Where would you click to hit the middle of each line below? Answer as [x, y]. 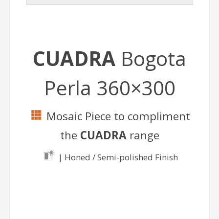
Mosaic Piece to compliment [117, 116]
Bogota [153, 58]
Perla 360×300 [109, 88]
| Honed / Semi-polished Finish [117, 157]
